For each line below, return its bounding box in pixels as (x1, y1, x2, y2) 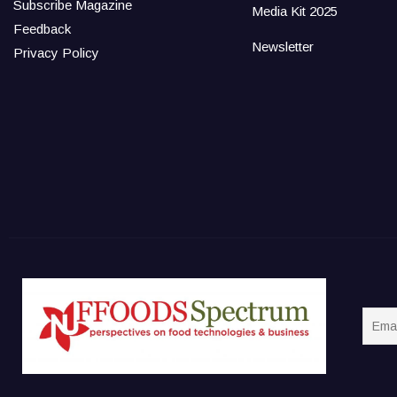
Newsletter (251, 39, 314, 54)
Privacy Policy (13, 44, 99, 60)
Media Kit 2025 (251, 4, 338, 19)
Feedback (13, 20, 71, 36)
